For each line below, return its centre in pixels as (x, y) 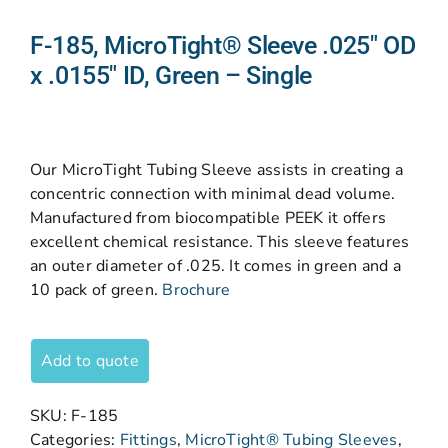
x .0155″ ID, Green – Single (171, 75)
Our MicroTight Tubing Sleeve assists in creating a (216, 170)
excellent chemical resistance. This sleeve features (220, 242)
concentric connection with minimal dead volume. (213, 194)
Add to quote (90, 361)
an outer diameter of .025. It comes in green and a (215, 266)
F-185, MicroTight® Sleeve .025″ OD (223, 45)
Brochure (196, 290)
